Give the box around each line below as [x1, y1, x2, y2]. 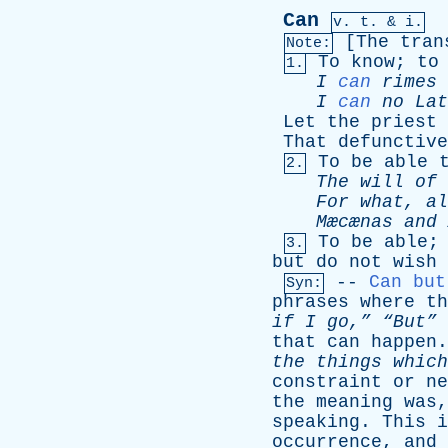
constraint [272, 372, 382, 392]
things [316, 352, 382, 372]
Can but [369, 272, 446, 292]
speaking [272, 412, 360, 432]
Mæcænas [316, 212, 404, 232]
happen [371, 332, 437, 352]
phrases [272, 292, 349, 312]
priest [371, 112, 437, 132]
